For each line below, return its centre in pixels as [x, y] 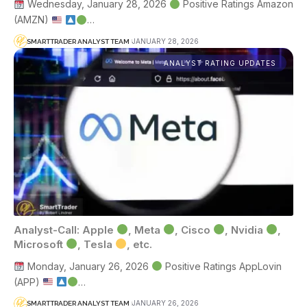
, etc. [140, 244]
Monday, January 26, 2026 [88, 266]
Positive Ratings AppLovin [222, 266]
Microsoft [40, 244]
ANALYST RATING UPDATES [220, 63]
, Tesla [97, 244]
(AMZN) [33, 20]
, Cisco [194, 230]
